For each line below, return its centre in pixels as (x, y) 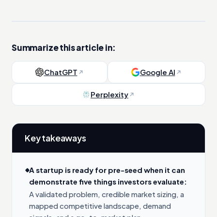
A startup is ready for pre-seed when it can (107, 170)
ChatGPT (61, 72)
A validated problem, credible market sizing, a (107, 194)
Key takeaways (55, 138)
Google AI (157, 72)
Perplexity (109, 94)
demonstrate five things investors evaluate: (108, 181)
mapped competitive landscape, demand (100, 205)
